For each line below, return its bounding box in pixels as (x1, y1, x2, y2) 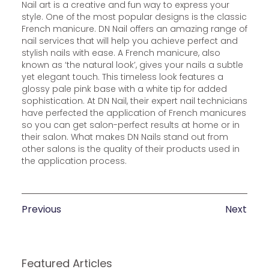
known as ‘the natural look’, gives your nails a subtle (21, 58, 243, 71)
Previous (21, 202, 61, 217)
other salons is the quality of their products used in (21, 142, 240, 155)
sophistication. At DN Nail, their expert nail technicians (21, 94, 247, 107)
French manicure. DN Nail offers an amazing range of (21, 22, 247, 35)
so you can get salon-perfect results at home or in (21, 118, 240, 131)
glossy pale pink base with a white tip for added (21, 82, 227, 95)
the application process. (21, 154, 127, 167)
